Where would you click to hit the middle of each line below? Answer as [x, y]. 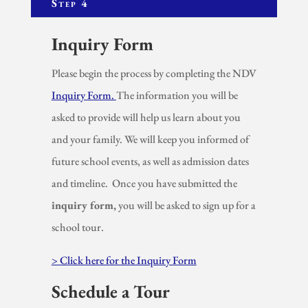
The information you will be [177, 95]
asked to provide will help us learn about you [146, 117]
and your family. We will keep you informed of [150, 139]
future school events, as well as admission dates [150, 161]
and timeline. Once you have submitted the [144, 183]
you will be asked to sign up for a [186, 205]
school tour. [77, 227]
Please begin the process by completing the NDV [154, 73]
